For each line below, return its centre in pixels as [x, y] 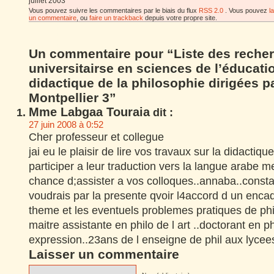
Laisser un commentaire [104, 254]
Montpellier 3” [72, 98]
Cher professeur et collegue [96, 137]
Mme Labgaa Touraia [89, 112]
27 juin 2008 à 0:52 [66, 124]
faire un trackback [116, 18]
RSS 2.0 [211, 10]
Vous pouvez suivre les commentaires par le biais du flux [114, 10]
